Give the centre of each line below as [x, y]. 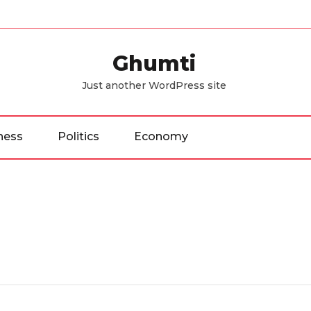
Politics [78, 136]
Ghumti [154, 64]
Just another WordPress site [154, 85]
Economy [161, 136]
